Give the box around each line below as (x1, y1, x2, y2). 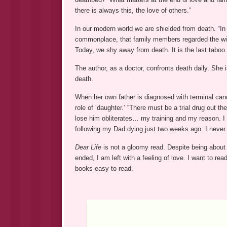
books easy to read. (74, 165, 133, 173)
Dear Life (74, 143, 103, 152)
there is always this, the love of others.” (74, 7, 191, 15)
